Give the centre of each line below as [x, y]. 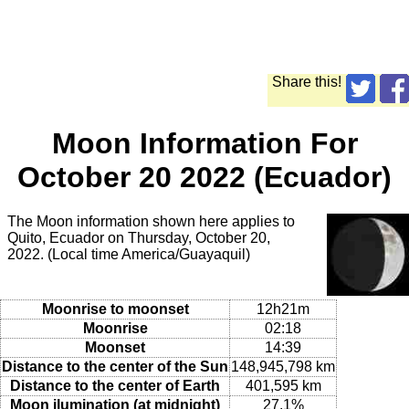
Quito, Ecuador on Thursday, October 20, [139, 238]
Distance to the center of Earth [115, 385]
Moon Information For [204, 143]
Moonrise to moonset [115, 309]
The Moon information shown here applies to [151, 222]
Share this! [307, 82]
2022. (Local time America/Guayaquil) [129, 255]
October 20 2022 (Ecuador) [204, 177]
